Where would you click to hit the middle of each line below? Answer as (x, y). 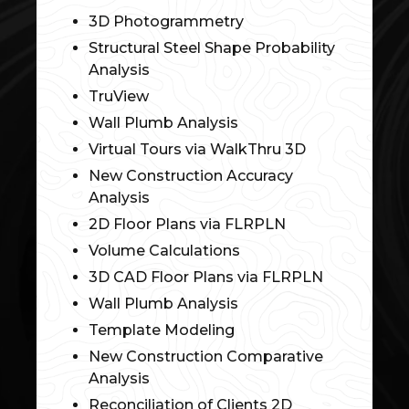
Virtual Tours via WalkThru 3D (197, 150)
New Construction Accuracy (190, 176)
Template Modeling (161, 330)
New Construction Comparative (205, 357)
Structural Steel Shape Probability (211, 48)
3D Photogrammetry (166, 22)
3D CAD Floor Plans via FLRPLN (205, 278)
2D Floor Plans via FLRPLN (187, 225)
